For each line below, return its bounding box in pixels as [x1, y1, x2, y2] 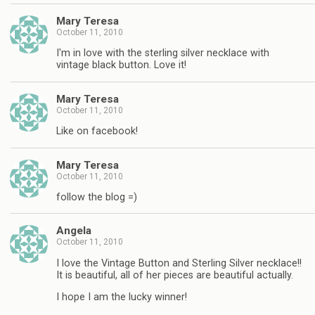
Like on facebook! [56, 125, 138, 138]
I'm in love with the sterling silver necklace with [56, 47, 269, 60]
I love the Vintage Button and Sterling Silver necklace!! [56, 257, 302, 269]
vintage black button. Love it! [56, 59, 186, 72]
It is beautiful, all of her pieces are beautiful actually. [56, 269, 293, 281]
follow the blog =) [56, 191, 137, 204]
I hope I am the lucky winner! [56, 291, 187, 304]
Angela [56, 224, 91, 238]
